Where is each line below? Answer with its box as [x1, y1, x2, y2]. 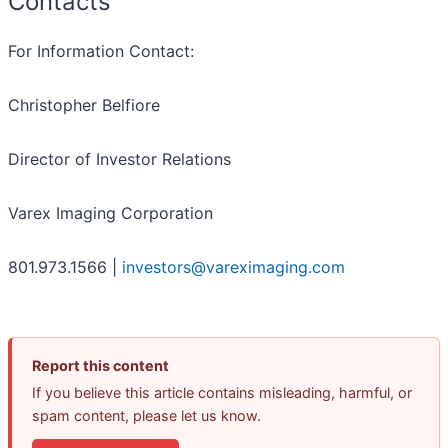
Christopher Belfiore [8, 94, 160, 115]
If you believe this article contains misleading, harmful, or [32, 383, 412, 401]
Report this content [32, 356, 169, 374]
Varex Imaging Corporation [8, 202, 213, 223]
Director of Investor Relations [8, 148, 231, 169]
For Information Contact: [8, 40, 194, 61]
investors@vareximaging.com [122, 256, 345, 277]
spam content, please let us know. [32, 406, 261, 424]
